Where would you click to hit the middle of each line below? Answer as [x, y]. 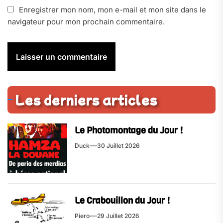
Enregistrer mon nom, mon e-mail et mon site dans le [112, 9]
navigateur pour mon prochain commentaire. [86, 21]
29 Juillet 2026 [118, 216]
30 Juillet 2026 [118, 145]
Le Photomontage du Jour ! [129, 130]
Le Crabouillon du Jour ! [122, 200]
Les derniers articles [86, 99]
